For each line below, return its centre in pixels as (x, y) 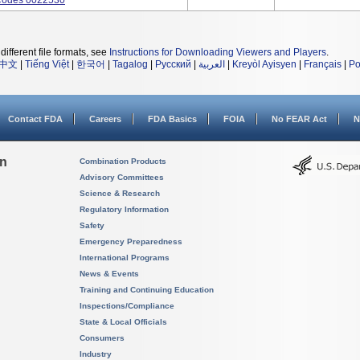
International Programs (125, 258)
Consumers (102, 338)
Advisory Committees (122, 177)
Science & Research (120, 193)
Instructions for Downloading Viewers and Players (218, 52)
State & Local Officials (123, 322)
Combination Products (123, 161)
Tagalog (130, 64)
